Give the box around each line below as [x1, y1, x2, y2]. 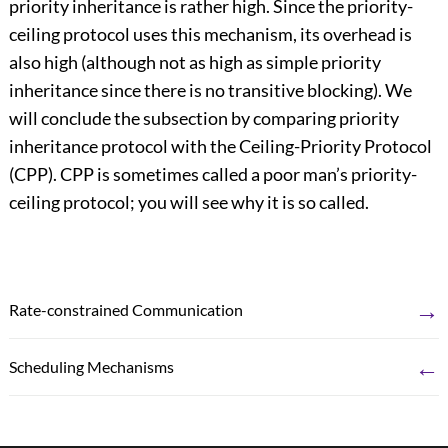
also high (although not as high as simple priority [8, 51, 381, 74]
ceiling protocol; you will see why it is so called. [8, 191, 369, 214]
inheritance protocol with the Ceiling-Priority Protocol [8, 135, 432, 158]
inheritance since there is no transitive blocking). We [8, 79, 412, 102]
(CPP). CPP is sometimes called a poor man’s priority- [8, 163, 417, 186]
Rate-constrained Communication [8, 300, 243, 320]
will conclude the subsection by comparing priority [8, 107, 399, 130]
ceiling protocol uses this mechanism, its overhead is [8, 23, 412, 46]
